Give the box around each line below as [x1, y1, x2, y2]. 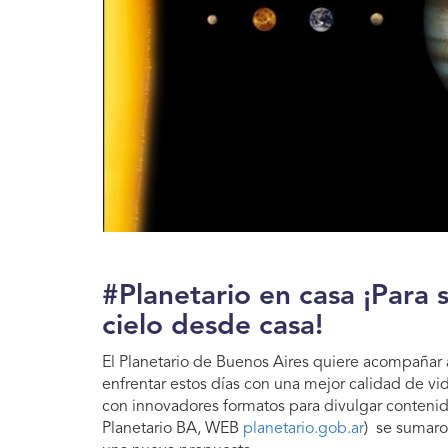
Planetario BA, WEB [102, 420, 239, 437]
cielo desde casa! [102, 312, 323, 341]
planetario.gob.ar [239, 420, 364, 437]
